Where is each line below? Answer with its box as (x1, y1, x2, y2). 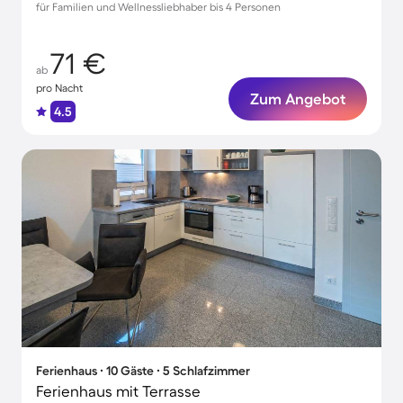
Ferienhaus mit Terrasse (36, 382, 201, 399)
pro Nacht (36, 82, 83, 94)
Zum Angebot (250, 90, 345, 107)
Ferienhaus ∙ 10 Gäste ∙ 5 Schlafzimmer (36, 363, 250, 378)
